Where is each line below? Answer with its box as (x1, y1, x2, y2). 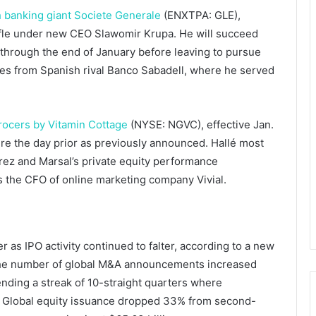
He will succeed (179, 26, 258, 40)
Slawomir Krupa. (95, 26, 179, 40)
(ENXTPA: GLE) (161, 8, 238, 22)
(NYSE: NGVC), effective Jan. (128, 117, 274, 131)
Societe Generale (74, 8, 161, 22)
